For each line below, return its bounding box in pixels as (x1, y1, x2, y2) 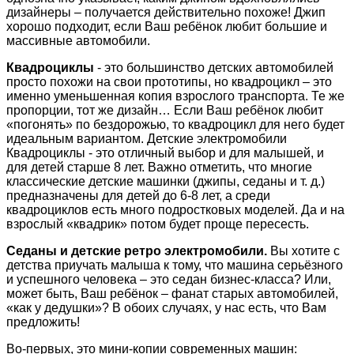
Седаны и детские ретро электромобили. (6, 243, 270, 258)
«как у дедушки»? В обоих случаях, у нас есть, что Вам (6, 300, 326, 314)
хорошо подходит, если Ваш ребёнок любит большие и (6, 19, 327, 33)
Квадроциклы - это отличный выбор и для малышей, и (6, 145, 324, 160)
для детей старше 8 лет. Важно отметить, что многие (6, 160, 312, 174)
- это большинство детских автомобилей (94, 60, 333, 74)
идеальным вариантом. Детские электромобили (6, 131, 287, 145)
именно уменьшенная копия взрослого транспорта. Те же (6, 88, 345, 103)
